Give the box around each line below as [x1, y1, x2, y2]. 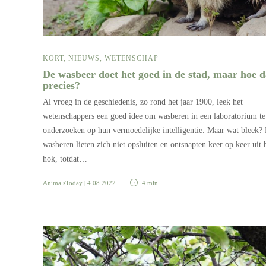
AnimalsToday [43, 179, 83, 186]
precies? [43, 79, 83, 91]
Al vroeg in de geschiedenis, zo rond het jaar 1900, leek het [43, 97, 243, 106]
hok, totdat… [43, 154, 87, 163]
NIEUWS [68, 53, 100, 62]
